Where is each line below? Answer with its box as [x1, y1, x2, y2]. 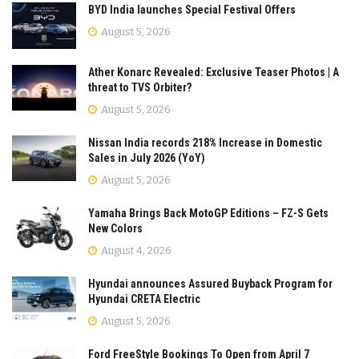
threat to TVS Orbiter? [88, 80, 192, 94]
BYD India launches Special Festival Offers [88, 3, 296, 17]
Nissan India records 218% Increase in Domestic [88, 135, 322, 149]
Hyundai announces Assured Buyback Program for [88, 276, 333, 290]
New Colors [88, 221, 143, 235]
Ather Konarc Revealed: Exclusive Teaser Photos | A [88, 65, 339, 79]
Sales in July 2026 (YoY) [88, 151, 205, 164]
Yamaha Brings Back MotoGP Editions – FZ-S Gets [88, 206, 329, 220]
